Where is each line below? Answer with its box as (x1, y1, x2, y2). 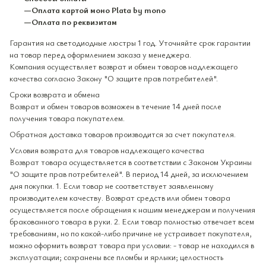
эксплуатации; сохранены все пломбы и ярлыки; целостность (9, 251, 223, 263)
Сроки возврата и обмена (9, 88, 100, 100)
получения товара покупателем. (9, 112, 125, 124)
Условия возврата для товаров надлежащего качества (9, 144, 204, 156)
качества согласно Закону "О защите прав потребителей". (9, 72, 218, 84)
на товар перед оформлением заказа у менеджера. (9, 49, 191, 61)
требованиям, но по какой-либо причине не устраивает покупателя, (9, 227, 252, 239)
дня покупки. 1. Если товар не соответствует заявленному (9, 180, 214, 192)
